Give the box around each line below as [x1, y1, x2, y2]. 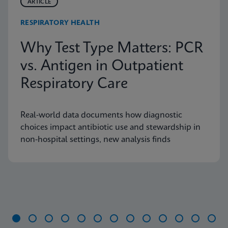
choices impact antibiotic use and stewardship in [20, 123, 201, 132]
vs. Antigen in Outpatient [20, 59, 183, 74]
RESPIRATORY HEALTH [20, 20, 100, 27]
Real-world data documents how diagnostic [20, 111, 182, 120]
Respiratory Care [20, 77, 128, 92]
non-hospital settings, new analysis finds [20, 135, 170, 145]
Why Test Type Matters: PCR [20, 41, 203, 56]
